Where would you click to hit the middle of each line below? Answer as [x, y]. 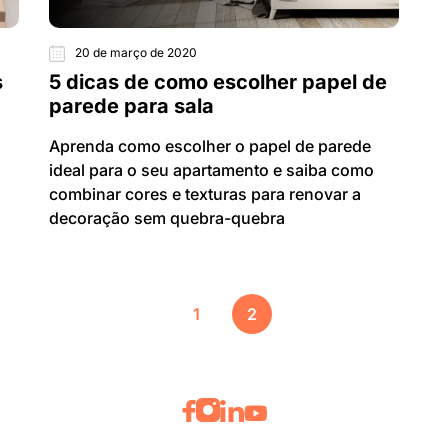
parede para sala [131, 106]
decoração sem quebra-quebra [167, 218]
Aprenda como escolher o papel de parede [210, 146]
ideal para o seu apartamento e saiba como [211, 170]
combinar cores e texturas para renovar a [205, 194]
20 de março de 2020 [136, 53]
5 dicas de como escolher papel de [218, 82]
